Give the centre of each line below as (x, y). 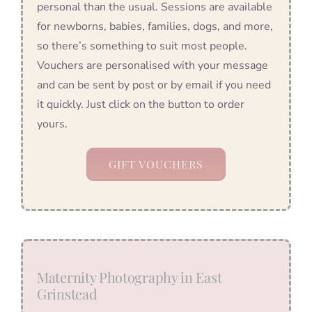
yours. (52, 124)
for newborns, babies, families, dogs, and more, (155, 26)
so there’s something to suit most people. (142, 46)
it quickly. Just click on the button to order (141, 104)
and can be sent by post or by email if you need (154, 85)
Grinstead (67, 293)
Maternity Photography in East (130, 276)
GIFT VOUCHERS (156, 164)
